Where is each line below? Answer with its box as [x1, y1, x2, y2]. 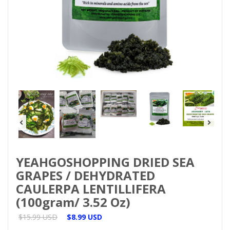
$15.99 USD [18, 212, 57, 222]
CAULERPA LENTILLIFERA [16, 180, 166, 197]
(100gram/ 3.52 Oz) [16, 193, 130, 210]
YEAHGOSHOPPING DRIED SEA [16, 153, 195, 170]
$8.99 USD [67, 212, 102, 222]
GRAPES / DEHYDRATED [16, 166, 155, 184]
